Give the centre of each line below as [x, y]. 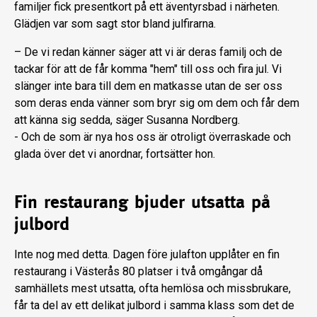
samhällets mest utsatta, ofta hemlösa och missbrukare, [152, 289]
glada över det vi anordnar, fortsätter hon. [115, 154]
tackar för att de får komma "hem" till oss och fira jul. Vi [148, 69]
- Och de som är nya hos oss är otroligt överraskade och [152, 137]
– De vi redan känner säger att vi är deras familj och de [148, 52]
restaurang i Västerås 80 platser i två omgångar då [138, 272]
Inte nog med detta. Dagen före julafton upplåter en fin [147, 255]
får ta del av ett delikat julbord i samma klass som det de [154, 306]
